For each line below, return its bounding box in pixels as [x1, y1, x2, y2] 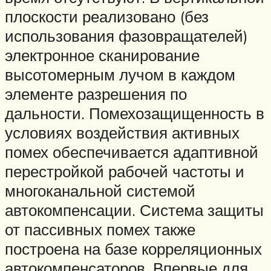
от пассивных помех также [5, 220, 195, 240]
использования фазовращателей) [5, 26, 248, 46]
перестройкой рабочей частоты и [5, 162, 244, 181]
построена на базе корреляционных [5, 239, 262, 259]
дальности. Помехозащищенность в [5, 103, 264, 123]
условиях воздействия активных [5, 123, 240, 143]
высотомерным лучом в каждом [5, 65, 235, 85]
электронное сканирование [5, 45, 200, 65]
